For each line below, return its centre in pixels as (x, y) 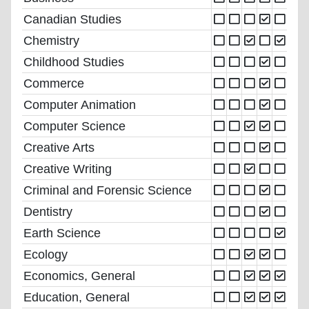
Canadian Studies (72, 19)
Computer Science (74, 126)
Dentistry (48, 211)
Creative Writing (68, 169)
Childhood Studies (74, 62)
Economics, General (79, 276)
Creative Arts (59, 147)
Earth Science (62, 233)
